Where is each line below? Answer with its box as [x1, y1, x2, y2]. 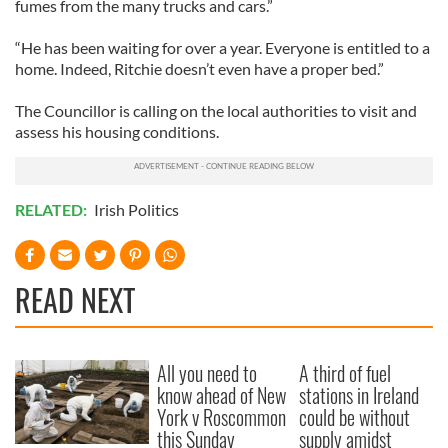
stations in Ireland [299, 380, 420, 410]
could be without [299, 402, 411, 432]
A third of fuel [299, 358, 392, 388]
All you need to [157, 358, 258, 388]
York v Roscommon [157, 402, 287, 432]
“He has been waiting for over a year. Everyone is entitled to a [15, 38, 430, 57]
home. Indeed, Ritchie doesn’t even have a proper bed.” [15, 59, 384, 78]
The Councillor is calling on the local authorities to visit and [15, 101, 417, 120]
